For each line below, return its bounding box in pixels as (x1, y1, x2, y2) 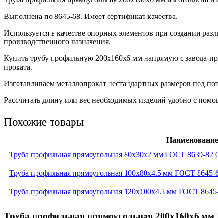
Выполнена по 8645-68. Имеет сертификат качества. (4, 12, 178, 20)
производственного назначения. (4, 37, 110, 46)
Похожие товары (4, 115, 84, 128)
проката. (4, 62, 32, 71)
